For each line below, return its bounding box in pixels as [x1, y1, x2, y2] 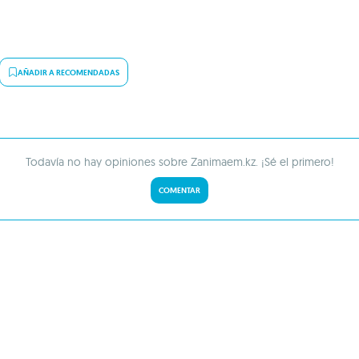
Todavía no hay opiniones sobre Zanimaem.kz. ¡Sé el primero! [25, 155, 334, 169]
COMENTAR [159, 185, 200, 196]
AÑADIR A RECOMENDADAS [18, 67, 119, 78]
